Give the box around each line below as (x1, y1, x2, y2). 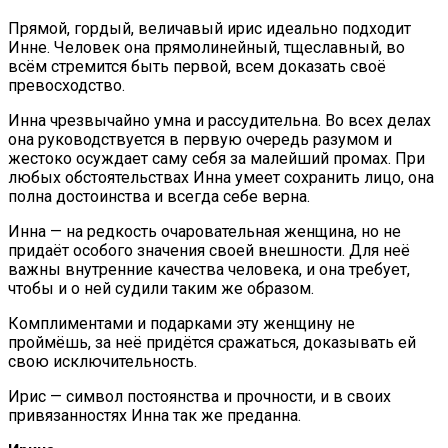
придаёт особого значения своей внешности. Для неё (8, 240, 410, 260)
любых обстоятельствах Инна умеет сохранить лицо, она (8, 167, 434, 187)
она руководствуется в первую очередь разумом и (8, 129, 392, 149)
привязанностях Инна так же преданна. (8, 405, 301, 425)
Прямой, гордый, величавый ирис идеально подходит (8, 18, 411, 38)
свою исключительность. (8, 351, 197, 371)
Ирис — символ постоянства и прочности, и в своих (8, 386, 391, 406)
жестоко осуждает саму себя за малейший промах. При (8, 148, 425, 168)
